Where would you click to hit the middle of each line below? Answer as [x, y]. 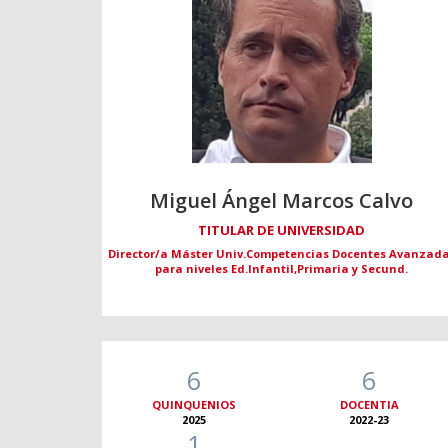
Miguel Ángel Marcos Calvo [282, 201]
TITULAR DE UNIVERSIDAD [282, 230]
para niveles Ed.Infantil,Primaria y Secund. [282, 269]
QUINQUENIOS [194, 405]
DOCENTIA [369, 405]
